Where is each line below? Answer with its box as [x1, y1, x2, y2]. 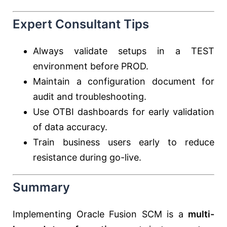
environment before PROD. [33, 61, 148, 71]
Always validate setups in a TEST [33, 46, 214, 56]
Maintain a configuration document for [33, 76, 214, 87]
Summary [13, 180, 70, 195]
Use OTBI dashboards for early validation [33, 106, 214, 117]
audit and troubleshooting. [33, 91, 146, 102]
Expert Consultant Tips [13, 17, 149, 31]
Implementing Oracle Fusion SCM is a [13, 209, 188, 219]
